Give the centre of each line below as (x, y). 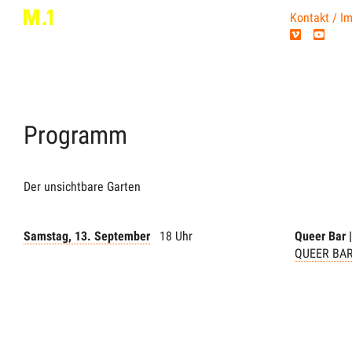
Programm (75, 135)
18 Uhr (176, 236)
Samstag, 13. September (87, 236)
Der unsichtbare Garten (82, 187)
